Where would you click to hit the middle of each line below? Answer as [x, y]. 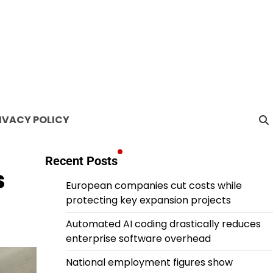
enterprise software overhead [138, 239]
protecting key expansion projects [148, 200]
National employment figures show [149, 262]
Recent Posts [81, 161]
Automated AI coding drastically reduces [163, 224]
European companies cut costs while [154, 186]
